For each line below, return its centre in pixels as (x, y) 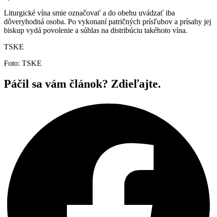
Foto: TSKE (23, 63)
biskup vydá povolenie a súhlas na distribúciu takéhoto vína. (96, 30)
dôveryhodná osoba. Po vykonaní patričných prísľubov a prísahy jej (108, 21)
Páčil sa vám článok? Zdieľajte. (82, 84)
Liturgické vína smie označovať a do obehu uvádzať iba (89, 13)
